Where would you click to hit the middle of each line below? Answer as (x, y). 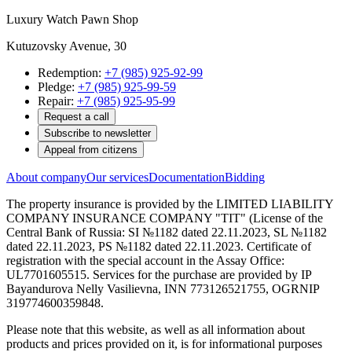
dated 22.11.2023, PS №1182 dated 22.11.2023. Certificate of (159, 246)
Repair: (57, 101)
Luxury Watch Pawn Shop (72, 19)
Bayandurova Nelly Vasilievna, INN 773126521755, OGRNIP (163, 288)
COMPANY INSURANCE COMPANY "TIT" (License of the (165, 218)
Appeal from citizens (91, 149)
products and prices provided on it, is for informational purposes (164, 343)
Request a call (77, 116)
